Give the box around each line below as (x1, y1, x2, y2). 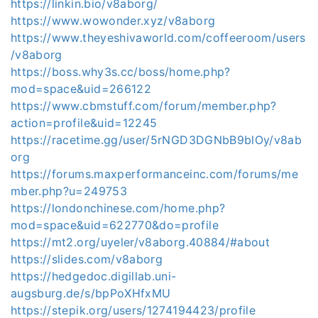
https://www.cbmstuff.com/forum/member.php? (11, 98, 277, 113)
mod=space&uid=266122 (11, 81, 152, 96)
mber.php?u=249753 (11, 183, 127, 198)
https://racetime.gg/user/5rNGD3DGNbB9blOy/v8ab (11, 132, 302, 147)
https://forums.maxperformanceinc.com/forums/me (11, 166, 299, 181)
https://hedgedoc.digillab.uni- (11, 268, 177, 283)
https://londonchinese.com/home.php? (11, 200, 226, 215)
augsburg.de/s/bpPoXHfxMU (11, 285, 171, 300)
